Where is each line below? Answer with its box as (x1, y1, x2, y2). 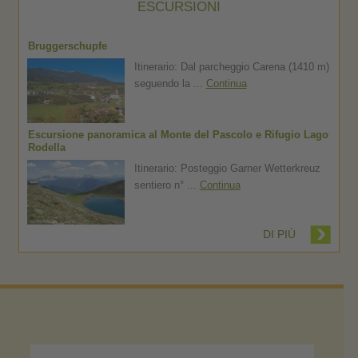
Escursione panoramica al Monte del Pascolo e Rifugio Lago (27, 128, 328, 141)
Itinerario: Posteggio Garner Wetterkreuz (133, 161, 320, 174)
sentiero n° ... (133, 178, 200, 191)
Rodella (27, 141, 66, 153)
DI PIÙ (262, 227, 296, 241)
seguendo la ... (133, 77, 206, 89)
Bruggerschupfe (27, 39, 107, 52)
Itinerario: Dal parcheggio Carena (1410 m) (133, 60, 329, 73)
